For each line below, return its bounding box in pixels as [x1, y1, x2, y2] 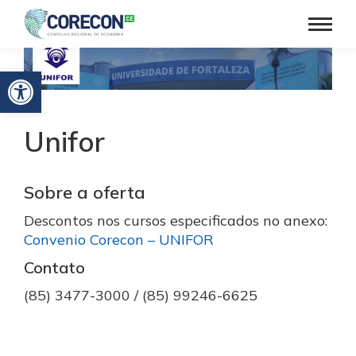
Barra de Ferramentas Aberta [7, 63, 92, 95]
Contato [24, 257, 85, 278]
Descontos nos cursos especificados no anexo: [24, 211, 327, 230]
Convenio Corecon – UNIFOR [24, 230, 214, 250]
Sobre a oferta [24, 181, 145, 204]
